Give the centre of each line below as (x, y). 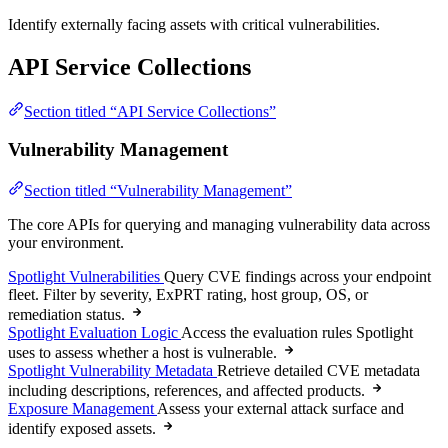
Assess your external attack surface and (280, 408)
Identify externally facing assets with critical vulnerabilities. (194, 24)
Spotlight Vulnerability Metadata (110, 370)
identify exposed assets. (82, 428)
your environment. (66, 242)
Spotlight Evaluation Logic (93, 332)
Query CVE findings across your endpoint (297, 276)
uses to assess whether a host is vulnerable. (142, 352)
